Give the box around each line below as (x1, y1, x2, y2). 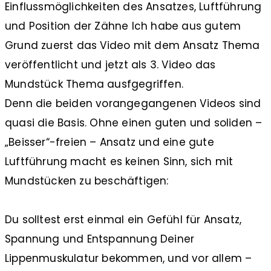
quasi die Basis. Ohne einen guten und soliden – (5, 115, 263, 130)
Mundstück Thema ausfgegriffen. (5, 76, 183, 91)
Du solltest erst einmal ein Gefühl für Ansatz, (5, 212, 242, 227)
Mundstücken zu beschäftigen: (5, 173, 169, 188)
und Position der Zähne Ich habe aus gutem (5, 18, 241, 33)
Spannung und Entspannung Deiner (5, 231, 195, 246)
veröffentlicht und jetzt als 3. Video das (5, 57, 216, 72)
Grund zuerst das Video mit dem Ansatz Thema (5, 38, 260, 53)
